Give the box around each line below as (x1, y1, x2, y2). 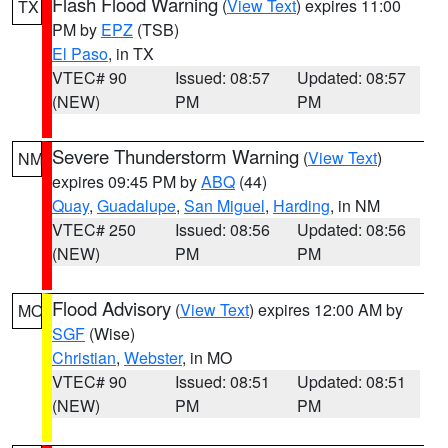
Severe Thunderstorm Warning (52, 143, 299, 169)
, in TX (108, 42, 154, 65)
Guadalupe (97, 194, 176, 217)
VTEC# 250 (52, 218, 136, 241)
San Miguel (184, 194, 265, 217)
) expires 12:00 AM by (249, 298, 403, 321)
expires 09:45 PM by (52, 170, 201, 193)
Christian (52, 346, 116, 369)
